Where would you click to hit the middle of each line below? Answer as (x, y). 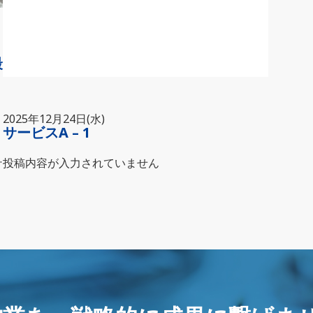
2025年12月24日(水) (54, 119)
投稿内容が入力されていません (81, 163)
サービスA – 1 (46, 132)
